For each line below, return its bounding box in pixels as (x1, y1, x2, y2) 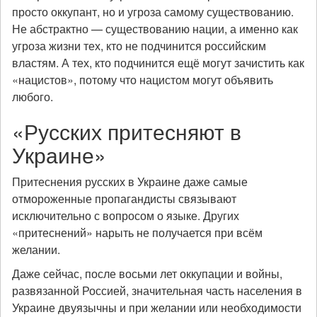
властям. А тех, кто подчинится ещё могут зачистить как (12, 54, 304, 71)
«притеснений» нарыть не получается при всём (12, 224, 263, 241)
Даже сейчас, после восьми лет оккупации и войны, (12, 265, 282, 282)
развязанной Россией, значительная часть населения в (12, 282, 302, 299)
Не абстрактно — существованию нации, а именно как (12, 21, 298, 37)
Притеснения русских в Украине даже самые (12, 173, 248, 190)
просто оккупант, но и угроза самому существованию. (12, 4, 294, 20)
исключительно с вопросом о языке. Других (12, 207, 239, 224)
